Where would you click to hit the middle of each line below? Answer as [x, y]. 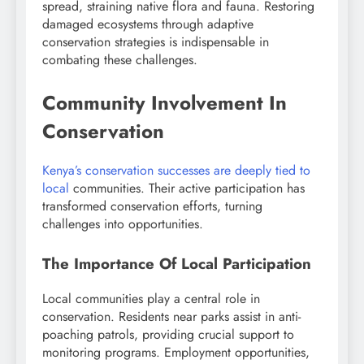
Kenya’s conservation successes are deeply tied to [176, 171]
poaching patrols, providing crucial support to [168, 334]
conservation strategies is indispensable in [156, 42]
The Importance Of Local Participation [177, 264]
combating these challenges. [120, 60]
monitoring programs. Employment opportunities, [176, 352]
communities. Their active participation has [187, 188]
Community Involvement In [165, 103]
